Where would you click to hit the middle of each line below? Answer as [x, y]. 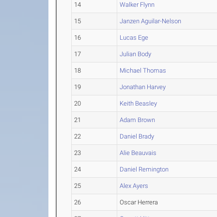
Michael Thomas [143, 71]
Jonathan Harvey [143, 87]
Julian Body [136, 54]
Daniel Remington [144, 170]
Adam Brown [138, 120]
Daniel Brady [137, 137]
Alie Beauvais [138, 153]
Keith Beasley [139, 104]
